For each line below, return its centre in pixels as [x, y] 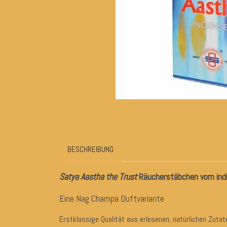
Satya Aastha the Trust [98, 177]
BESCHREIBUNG [90, 149]
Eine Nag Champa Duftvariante [112, 199]
